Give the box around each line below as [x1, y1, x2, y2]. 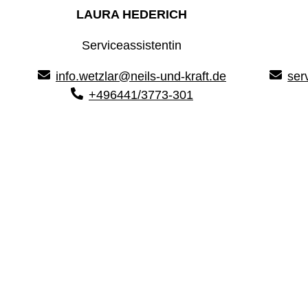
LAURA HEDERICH [76, 8, 188, 22]
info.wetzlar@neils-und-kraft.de [55, 69, 226, 84]
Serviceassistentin [82, 38, 182, 53]
